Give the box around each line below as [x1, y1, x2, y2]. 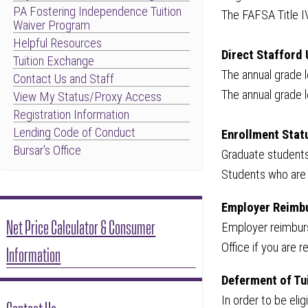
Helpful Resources [12, 35, 102, 51]
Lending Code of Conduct [12, 124, 135, 140]
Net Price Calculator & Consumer [6, 214, 156, 236]
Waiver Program [12, 17, 90, 33]
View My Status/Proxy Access [12, 89, 162, 104]
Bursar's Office [12, 142, 81, 158]
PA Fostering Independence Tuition [12, 3, 181, 19]
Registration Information [12, 107, 129, 122]
